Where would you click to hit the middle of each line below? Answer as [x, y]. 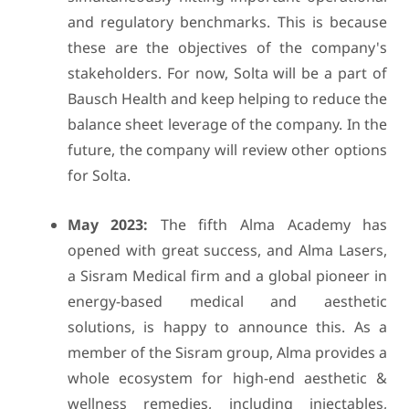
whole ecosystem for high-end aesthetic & [227, 378]
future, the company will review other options [227, 150]
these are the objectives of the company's [227, 47]
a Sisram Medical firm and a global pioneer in [227, 276]
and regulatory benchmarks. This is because [227, 22]
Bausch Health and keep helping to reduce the [227, 99]
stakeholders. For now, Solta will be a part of [227, 73]
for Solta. [99, 175]
